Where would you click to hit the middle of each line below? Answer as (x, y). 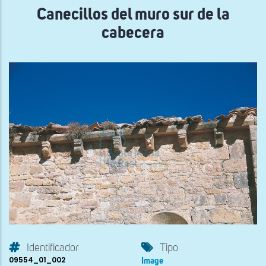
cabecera (133, 34)
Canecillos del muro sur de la (133, 15)
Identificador (53, 248)
